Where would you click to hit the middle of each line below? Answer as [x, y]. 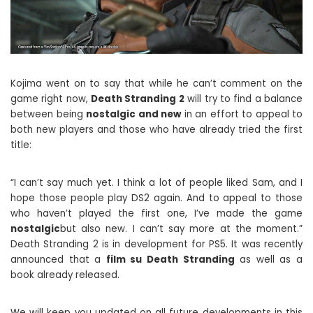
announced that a [58, 259]
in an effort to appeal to [242, 114]
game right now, [51, 99]
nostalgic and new [133, 114]
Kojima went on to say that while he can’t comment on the [156, 83]
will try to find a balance [243, 99]
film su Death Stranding [170, 259]
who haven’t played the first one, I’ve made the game [156, 213]
